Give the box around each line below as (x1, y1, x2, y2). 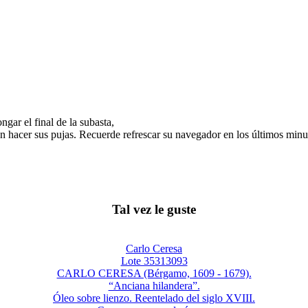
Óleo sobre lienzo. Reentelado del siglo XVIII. (53, 291, 255, 304)
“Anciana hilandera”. (108, 279, 200, 291)
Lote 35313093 (120, 254, 188, 267)
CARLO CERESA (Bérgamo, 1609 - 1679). (56, 267, 252, 279)
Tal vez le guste (112, 202, 196, 217)
